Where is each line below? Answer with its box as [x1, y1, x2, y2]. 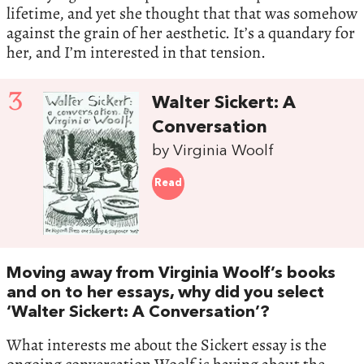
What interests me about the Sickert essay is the [6, 333, 327, 356]
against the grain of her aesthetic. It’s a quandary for [6, 22, 355, 45]
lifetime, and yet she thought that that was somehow [6, 2, 357, 25]
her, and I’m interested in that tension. [6, 41, 266, 64]
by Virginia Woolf [152, 143, 275, 160]
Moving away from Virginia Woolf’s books [6, 265, 336, 282]
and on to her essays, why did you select [6, 284, 324, 301]
